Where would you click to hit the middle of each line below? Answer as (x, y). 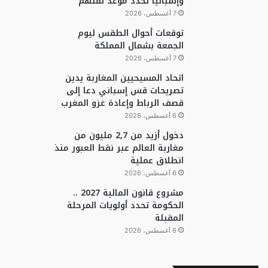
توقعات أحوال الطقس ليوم (130, 33)
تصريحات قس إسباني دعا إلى (125, 91)
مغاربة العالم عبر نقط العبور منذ (119, 148)
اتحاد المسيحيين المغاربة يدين (124, 78)
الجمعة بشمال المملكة (139, 46)
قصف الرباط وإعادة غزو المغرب (122, 103)
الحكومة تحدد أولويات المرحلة (125, 205)
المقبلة (169, 218)
